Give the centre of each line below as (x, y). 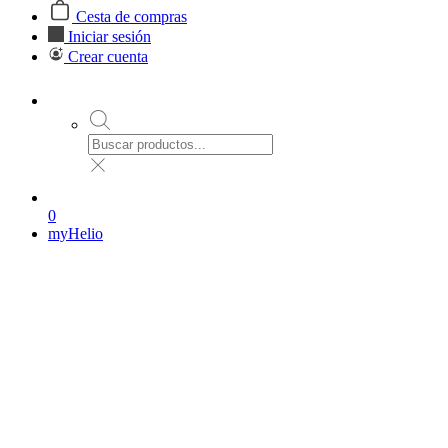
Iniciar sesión (109, 36)
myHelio (75, 233)
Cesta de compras (131, 16)
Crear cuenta (108, 56)
